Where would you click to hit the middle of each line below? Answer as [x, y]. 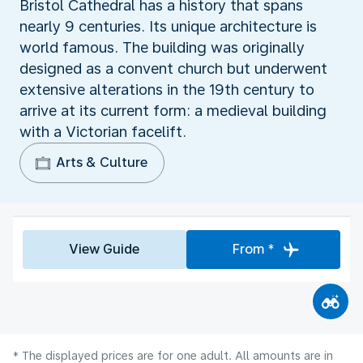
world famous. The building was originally [162, 47]
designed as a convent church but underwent [173, 68]
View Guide [105, 249]
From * [253, 249]
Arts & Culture [102, 162]
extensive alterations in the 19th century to [167, 89]
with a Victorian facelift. [103, 131]
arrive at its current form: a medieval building [173, 110]
